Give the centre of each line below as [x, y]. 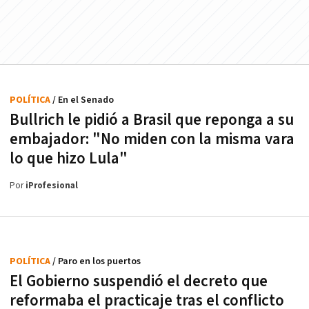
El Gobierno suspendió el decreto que [139, 282]
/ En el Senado [83, 100]
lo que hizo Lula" [69, 159]
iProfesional [52, 186]
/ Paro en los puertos [97, 262]
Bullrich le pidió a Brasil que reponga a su [152, 120]
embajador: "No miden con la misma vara [152, 140]
